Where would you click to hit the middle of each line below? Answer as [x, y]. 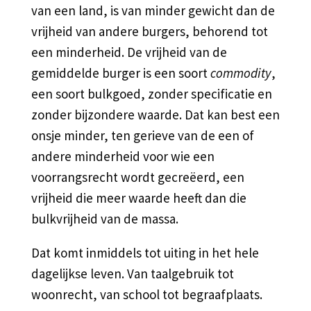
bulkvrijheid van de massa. [104, 218]
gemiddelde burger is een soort [120, 73]
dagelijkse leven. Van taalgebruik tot [132, 273]
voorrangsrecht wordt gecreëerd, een [137, 177]
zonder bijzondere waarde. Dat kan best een [155, 114]
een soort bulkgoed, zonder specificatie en [151, 93]
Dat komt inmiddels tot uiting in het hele [145, 252]
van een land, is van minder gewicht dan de [153, 10]
